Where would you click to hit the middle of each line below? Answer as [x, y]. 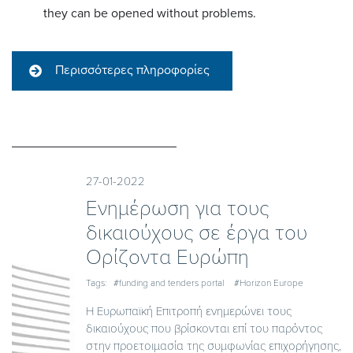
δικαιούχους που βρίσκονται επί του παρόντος [204, 328]
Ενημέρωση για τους [177, 208]
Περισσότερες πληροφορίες [132, 70]
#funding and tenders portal [168, 282]
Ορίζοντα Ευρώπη [167, 257]
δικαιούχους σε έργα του [196, 232]
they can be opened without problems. [150, 13]
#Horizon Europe [268, 282]
